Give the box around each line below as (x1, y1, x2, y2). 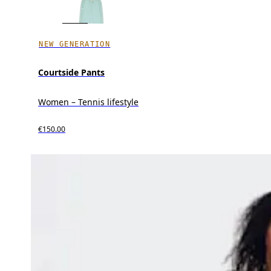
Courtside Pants (38, 66, 105, 78)
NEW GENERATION (39, 39, 111, 48)
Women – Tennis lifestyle (38, 96, 139, 108)
